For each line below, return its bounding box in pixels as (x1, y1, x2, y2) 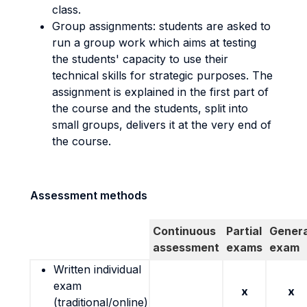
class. (52, 3, 81, 16)
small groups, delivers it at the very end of (52, 118, 271, 132)
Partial (226, 224, 262, 238)
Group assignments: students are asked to (52, 19, 271, 33)
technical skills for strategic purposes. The (52, 69, 273, 82)
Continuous (153, 224, 216, 238)
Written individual (53, 262, 141, 276)
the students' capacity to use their (52, 52, 228, 66)
